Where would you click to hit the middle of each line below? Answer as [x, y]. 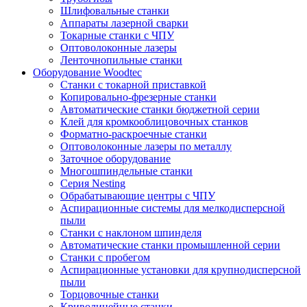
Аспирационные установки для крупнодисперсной [181, 270]
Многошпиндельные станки [126, 171]
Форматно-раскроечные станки [134, 134]
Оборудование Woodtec [87, 72]
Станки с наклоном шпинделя [131, 233]
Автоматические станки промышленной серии [170, 245]
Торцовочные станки [110, 294]
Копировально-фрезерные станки [138, 97]
